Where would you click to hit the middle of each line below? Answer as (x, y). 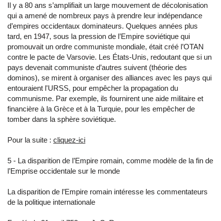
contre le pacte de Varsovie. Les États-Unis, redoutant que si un (110, 57)
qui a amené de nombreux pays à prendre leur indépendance (105, 16)
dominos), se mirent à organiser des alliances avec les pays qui (110, 78)
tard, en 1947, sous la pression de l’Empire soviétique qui (99, 36)
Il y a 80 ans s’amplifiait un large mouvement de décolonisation (108, 5)
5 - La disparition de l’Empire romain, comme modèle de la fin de (110, 161)
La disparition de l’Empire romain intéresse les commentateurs (108, 192)
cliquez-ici (69, 140)
